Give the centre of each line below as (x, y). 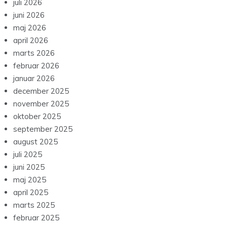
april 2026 (31, 41)
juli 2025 (28, 155)
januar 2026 (34, 79)
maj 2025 (30, 180)
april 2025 (31, 193)
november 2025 (41, 104)
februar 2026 (36, 66)
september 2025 (43, 129)
